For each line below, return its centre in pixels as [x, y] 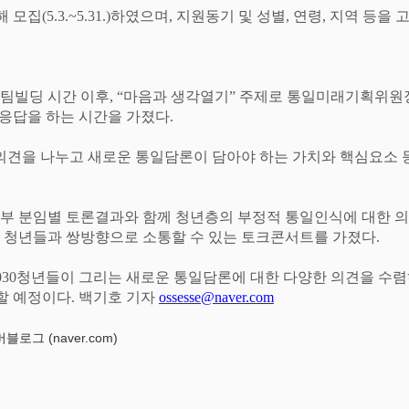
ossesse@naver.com [216, 298]
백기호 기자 [119, 298]
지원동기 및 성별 [231, 16]
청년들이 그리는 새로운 [95, 278]
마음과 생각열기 [176, 97]
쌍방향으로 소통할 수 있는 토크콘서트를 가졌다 [221, 237]
